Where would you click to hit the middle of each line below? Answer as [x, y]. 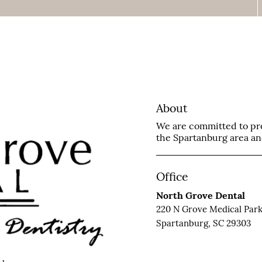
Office [172, 176]
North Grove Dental [200, 195]
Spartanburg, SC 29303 [203, 223]
